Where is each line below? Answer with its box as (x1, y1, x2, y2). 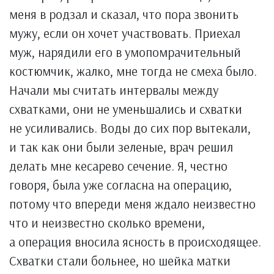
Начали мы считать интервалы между (9, 82, 218, 98)
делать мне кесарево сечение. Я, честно (9, 158, 228, 174)
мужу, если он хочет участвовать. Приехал (9, 25, 240, 41)
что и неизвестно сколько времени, (9, 215, 205, 231)
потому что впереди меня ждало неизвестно (9, 196, 256, 212)
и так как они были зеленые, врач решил (9, 139, 233, 155)
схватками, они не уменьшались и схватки (9, 101, 242, 117)
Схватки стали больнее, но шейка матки (9, 253, 231, 268)
